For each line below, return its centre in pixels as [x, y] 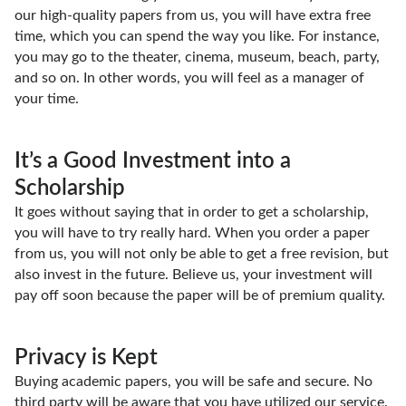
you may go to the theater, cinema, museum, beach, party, [197, 57]
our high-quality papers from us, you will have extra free [193, 15]
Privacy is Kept [86, 358]
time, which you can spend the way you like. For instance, [197, 36]
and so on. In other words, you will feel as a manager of [189, 78]
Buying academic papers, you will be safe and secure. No [193, 382]
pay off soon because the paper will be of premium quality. [202, 295]
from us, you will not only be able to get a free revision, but [202, 254]
